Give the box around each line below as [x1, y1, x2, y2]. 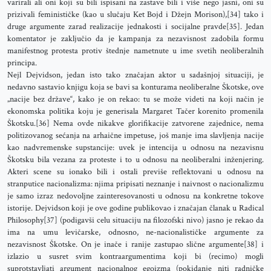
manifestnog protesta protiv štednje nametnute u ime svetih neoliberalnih [7, 45, 264, 56]
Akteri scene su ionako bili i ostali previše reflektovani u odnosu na [7, 166, 264, 177]
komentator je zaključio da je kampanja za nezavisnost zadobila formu [7, 33, 264, 44]
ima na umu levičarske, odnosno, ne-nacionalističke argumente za [7, 227, 264, 238]
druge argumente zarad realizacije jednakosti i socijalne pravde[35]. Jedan [7, 21, 264, 32]
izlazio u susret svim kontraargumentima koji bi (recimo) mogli [7, 251, 264, 262]
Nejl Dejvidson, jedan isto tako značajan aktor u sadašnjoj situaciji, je [7, 70, 264, 80]
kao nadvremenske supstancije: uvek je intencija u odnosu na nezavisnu [7, 142, 264, 153]
